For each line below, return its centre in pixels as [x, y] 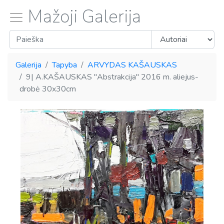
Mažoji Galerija [84, 17]
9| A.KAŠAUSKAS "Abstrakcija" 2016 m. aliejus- [112, 77]
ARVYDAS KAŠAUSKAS [132, 65]
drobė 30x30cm [48, 89]
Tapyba [64, 65]
